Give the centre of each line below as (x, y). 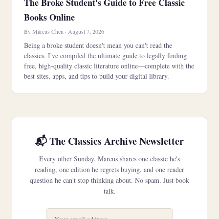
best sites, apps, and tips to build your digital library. (97, 76)
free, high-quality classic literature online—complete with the (109, 66)
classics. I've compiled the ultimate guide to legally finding (105, 55)
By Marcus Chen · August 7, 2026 (64, 31)
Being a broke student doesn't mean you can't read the (98, 45)
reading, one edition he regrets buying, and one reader (109, 169)
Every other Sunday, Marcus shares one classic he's (109, 159)
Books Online (49, 17)
